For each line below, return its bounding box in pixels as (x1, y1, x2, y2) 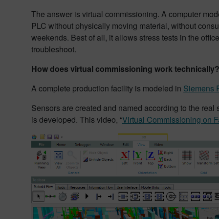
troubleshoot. (31, 44, 76, 55)
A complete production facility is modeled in (31, 83, 183, 94)
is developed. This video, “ (31, 114, 122, 125)
